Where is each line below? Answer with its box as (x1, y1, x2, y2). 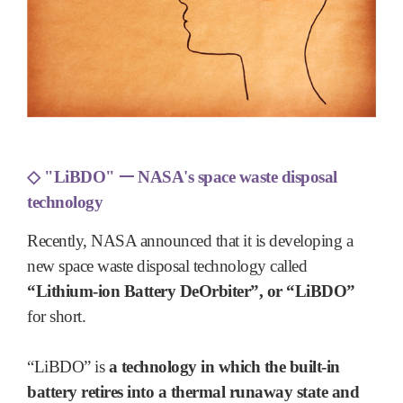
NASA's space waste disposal (133, 166, 337, 186)
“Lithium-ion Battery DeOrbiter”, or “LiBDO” (27, 282, 355, 301)
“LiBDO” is (27, 357, 109, 377)
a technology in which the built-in (108, 357, 340, 377)
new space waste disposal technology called (27, 256, 307, 276)
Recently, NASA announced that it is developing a (27, 231, 353, 251)
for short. (27, 307, 85, 327)
